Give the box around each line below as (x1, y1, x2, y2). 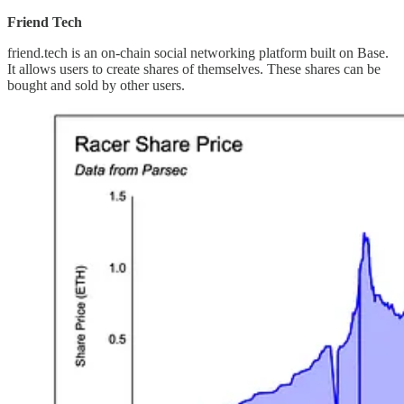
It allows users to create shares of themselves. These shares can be (7, 61, 381, 78)
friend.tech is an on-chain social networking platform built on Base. (7, 45, 389, 61)
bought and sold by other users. (7, 78, 185, 94)
